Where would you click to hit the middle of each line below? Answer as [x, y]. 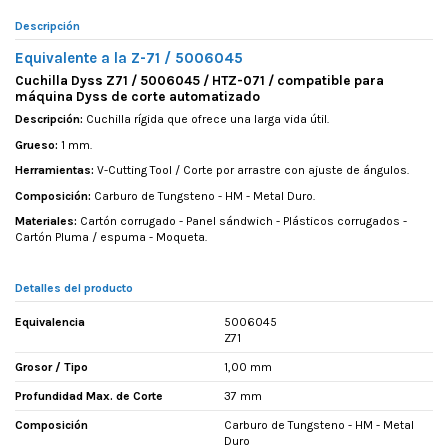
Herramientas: [54, 170]
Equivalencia [50, 322]
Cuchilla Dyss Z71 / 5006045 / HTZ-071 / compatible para [199, 81]
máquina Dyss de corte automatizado [137, 97]
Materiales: [47, 221]
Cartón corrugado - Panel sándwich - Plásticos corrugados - [243, 221]
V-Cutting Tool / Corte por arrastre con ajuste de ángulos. [251, 170]
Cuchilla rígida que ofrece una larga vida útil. [206, 119]
